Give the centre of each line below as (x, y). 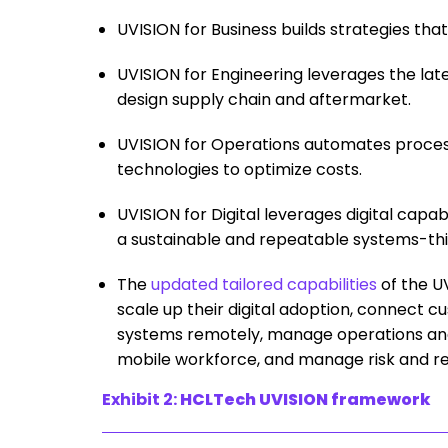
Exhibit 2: (139, 399)
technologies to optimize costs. (239, 169)
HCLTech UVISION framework (304, 399)
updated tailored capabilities (264, 284)
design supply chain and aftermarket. (264, 99)
